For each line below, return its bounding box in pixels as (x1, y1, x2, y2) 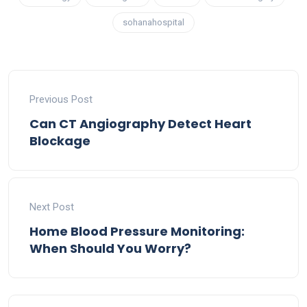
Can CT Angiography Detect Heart (29, 114, 251, 132)
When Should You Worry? (29, 239, 191, 257)
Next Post (29, 200, 74, 213)
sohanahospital (123, 16, 184, 27)
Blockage (29, 132, 90, 149)
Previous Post (29, 93, 93, 106)
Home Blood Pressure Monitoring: (29, 222, 245, 240)
